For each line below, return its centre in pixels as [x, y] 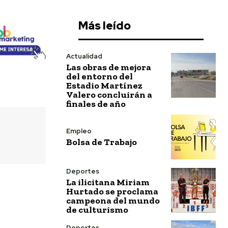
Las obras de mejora [109, 67]
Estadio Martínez [104, 85]
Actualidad [84, 56]
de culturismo [97, 210]
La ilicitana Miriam [108, 182]
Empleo [79, 131]
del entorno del [99, 76]
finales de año [96, 104]
